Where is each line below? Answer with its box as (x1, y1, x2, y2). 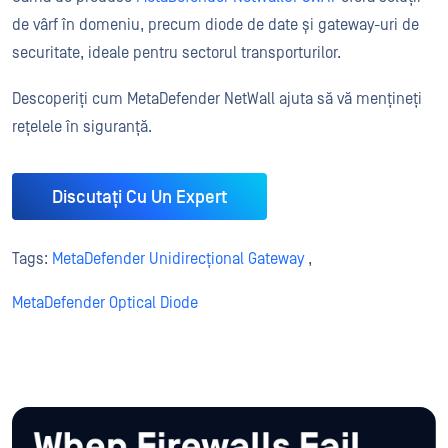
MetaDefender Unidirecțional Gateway (52, 250, 304, 269)
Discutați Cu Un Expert (52, 186, 227, 208)
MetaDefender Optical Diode (12, 294, 198, 313)
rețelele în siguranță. (12, 118, 152, 136)
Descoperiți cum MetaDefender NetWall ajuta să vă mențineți (12, 90, 422, 108)
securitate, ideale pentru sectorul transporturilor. (12, 44, 341, 62)
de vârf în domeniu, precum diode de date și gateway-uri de (12, 16, 419, 34)
